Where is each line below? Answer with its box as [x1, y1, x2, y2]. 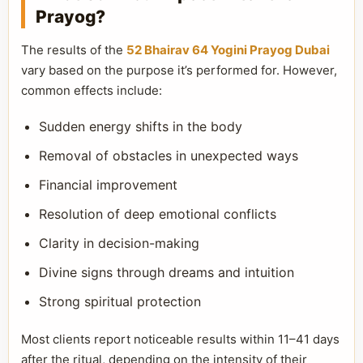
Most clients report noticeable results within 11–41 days [21, 331, 340, 347]
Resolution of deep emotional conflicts [39, 206, 276, 222]
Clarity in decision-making [39, 235, 199, 251]
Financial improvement [39, 177, 177, 193]
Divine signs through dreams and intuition [39, 264, 294, 280]
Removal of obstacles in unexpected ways [39, 147, 298, 164]
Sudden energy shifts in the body [39, 118, 242, 135]
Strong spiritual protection [39, 293, 201, 310]
